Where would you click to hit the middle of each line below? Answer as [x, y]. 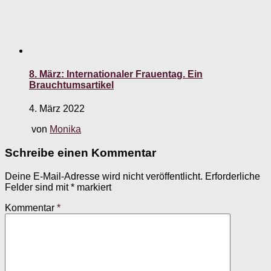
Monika [65, 129]
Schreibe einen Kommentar [80, 153]
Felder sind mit [38, 187]
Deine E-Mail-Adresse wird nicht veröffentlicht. [104, 176]
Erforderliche [233, 176]
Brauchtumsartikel [71, 85]
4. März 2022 [57, 109]
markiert [93, 187]
